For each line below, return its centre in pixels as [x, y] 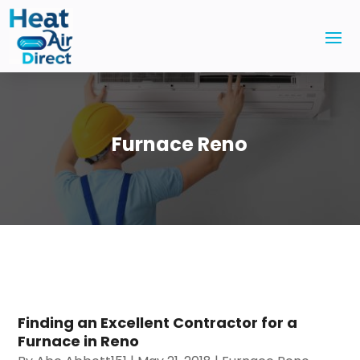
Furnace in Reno [79, 342]
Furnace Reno [180, 145]
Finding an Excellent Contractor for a [158, 323]
